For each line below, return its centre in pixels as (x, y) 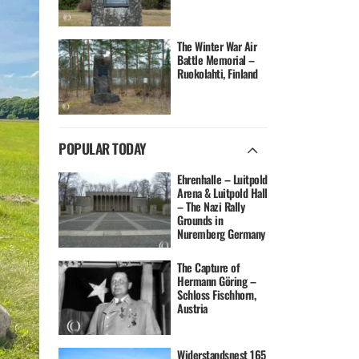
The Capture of (209, 267)
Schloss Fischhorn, (217, 294)
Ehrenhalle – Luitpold (222, 179)
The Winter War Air (217, 46)
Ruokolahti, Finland (218, 74)
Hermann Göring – (217, 280)
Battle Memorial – (216, 60)
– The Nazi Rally (211, 207)
